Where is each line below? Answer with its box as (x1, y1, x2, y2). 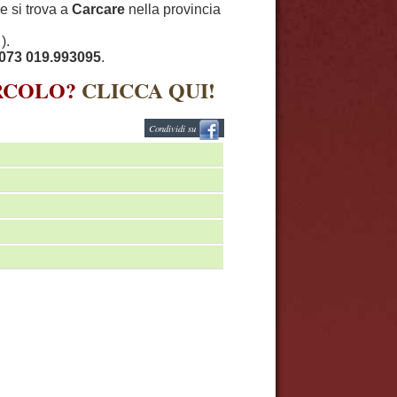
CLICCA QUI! (82, 74, 215, 105)
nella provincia (125, 2, 221, 17)
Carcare (72, 2, 125, 17)
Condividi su (148, 121, 198, 135)
